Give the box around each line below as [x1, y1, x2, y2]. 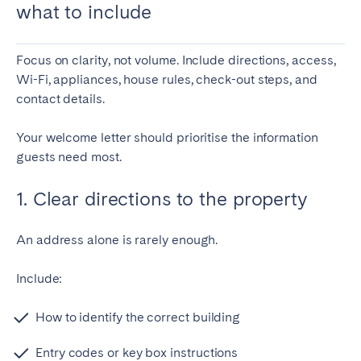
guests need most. [16, 149, 122, 165]
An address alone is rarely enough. [16, 232, 218, 248]
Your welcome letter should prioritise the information [16, 130, 318, 146]
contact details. [16, 91, 105, 107]
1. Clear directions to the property [16, 187, 307, 211]
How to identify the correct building [35, 309, 241, 326]
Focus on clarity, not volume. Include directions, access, [16, 52, 336, 68]
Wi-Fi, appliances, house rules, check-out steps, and [16, 72, 317, 88]
